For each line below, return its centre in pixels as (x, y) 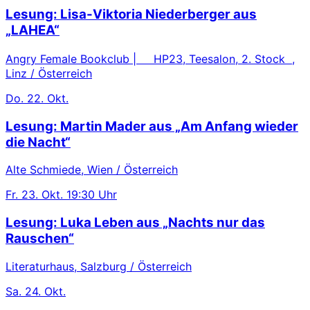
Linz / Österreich (49, 73)
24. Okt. (45, 291)
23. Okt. (42, 195)
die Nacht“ (38, 142)
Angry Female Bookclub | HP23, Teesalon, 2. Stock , (150, 59)
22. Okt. (48, 98)
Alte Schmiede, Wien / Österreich (92, 170)
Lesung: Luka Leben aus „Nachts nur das (135, 223)
